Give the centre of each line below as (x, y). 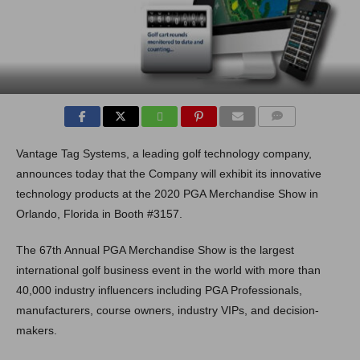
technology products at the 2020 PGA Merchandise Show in (167, 193)
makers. (36, 330)
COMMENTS (290, 135)
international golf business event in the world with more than (168, 270)
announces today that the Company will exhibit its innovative (168, 173)
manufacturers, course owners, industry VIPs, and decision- (167, 310)
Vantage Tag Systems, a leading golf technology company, (164, 153)
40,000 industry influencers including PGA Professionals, (159, 290)
